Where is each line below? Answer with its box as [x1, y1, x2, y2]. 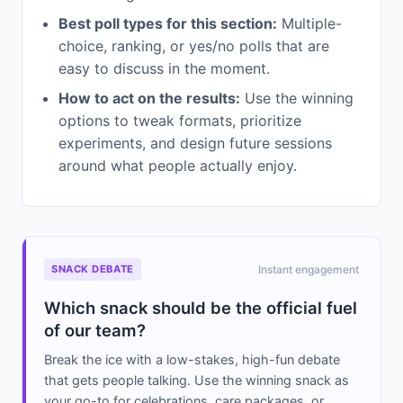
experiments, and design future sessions [58, 134, 332, 153]
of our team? [44, 320, 146, 341]
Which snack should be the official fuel [44, 298, 357, 318]
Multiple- [277, 14, 342, 33]
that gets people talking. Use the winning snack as [44, 372, 349, 389]
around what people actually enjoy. [58, 157, 297, 175]
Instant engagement [258, 263, 359, 277]
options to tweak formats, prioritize [58, 112, 301, 130]
